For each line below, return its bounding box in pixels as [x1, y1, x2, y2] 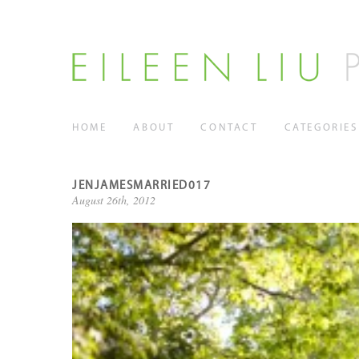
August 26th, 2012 [72, 192, 155, 208]
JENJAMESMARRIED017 [72, 180, 211, 192]
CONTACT [200, 123, 258, 133]
